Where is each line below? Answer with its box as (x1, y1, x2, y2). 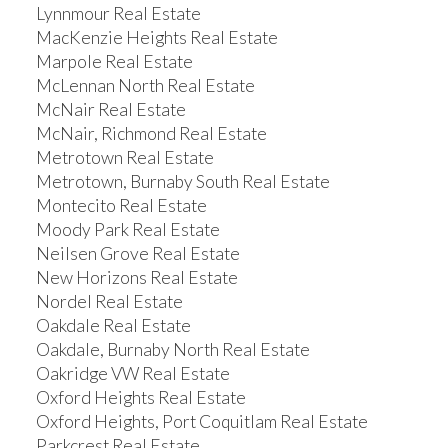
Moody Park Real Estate (35, 218, 220, 240)
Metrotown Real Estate (35, 146, 214, 168)
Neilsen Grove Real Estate (35, 242, 240, 264)
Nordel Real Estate (35, 290, 183, 312)
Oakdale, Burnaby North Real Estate (35, 338, 310, 360)
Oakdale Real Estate (35, 314, 191, 336)
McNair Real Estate (35, 98, 186, 120)
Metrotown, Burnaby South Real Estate (35, 170, 330, 192)
